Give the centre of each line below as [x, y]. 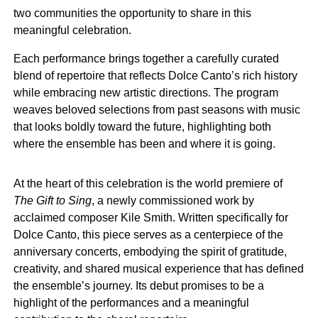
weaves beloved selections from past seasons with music [157, 110]
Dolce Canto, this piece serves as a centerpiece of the [148, 235]
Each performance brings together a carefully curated [146, 59]
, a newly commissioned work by [172, 201]
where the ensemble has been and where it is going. [144, 144]
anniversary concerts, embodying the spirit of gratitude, [150, 252]
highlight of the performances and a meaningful [131, 303]
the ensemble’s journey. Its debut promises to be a [138, 286]
